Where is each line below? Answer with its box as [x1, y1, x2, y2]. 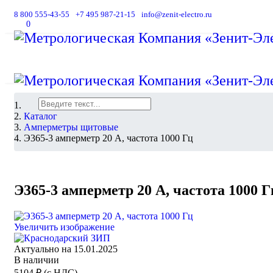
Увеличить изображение [14, 221, 115, 232]
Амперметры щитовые [24, 122, 118, 132]
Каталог [24, 111, 57, 121]
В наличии [14, 254, 59, 265]
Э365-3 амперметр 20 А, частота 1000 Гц [24, 133, 193, 143]
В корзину [30, 19, 68, 28]
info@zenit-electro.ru [141, 10, 212, 19]
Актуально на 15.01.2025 [14, 243, 118, 254]
